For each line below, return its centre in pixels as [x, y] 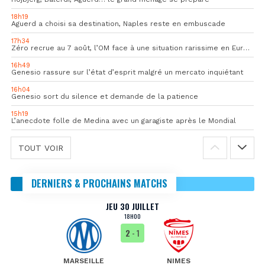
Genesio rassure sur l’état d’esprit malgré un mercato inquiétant [127, 72]
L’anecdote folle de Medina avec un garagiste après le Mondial [124, 120]
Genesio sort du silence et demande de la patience [105, 96]
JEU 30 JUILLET [132, 206]
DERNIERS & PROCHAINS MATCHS [99, 183]
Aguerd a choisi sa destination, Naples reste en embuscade [118, 23]
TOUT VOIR [41, 148]
